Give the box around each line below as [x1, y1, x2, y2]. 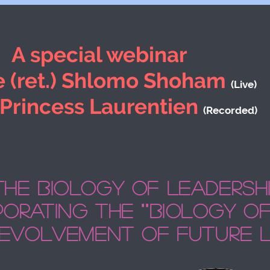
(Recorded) [203, 104, 257, 116]
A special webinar [11, 42, 187, 67]
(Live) [230, 78, 257, 90]
